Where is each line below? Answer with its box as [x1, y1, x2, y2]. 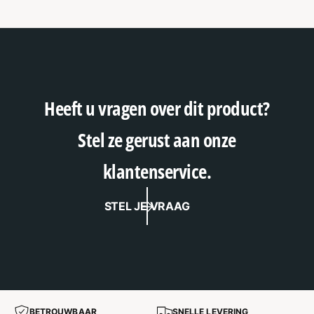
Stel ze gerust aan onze [78, 127, 236, 153]
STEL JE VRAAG [104, 198, 190, 213]
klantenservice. [102, 158, 212, 185]
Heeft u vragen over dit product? [44, 95, 270, 122]
